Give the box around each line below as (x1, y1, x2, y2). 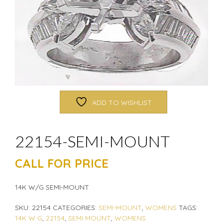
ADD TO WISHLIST (92, 98, 152, 107)
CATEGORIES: (53, 203, 99, 212)
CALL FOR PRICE (15, 155, 109, 171)
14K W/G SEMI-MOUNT (15, 182, 89, 192)
